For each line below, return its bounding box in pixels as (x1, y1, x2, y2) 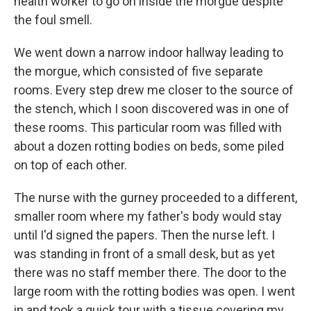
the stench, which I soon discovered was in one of (14, 101, 289, 116)
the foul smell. (14, 12, 92, 27)
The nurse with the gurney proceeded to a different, (14, 190, 297, 205)
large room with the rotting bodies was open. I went (14, 283, 295, 299)
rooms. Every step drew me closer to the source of (14, 82, 294, 97)
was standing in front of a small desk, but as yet (14, 246, 275, 261)
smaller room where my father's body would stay (14, 208, 282, 224)
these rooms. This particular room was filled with (14, 119, 282, 135)
